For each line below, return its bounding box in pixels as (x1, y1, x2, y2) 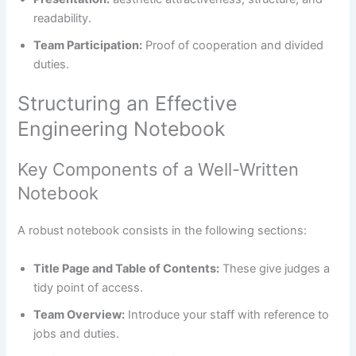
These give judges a (219, 261, 331, 276)
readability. (33, 10, 92, 25)
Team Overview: (33, 307, 126, 322)
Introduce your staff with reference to (125, 307, 330, 322)
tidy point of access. (33, 280, 144, 295)
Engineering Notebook (17, 117, 226, 141)
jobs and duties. (33, 326, 120, 341)
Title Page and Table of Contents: (33, 261, 220, 276)
